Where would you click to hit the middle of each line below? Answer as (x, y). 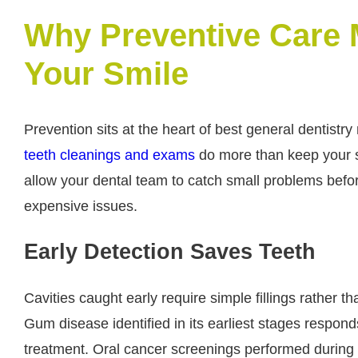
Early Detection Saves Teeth (170, 252)
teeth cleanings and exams (109, 155)
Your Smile (106, 74)
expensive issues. (81, 207)
